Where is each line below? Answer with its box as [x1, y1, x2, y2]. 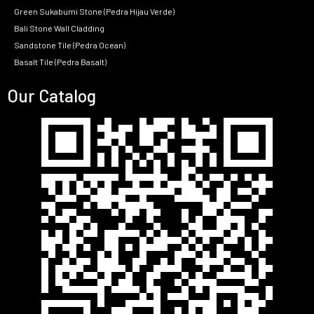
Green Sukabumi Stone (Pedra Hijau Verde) [14, 6, 175, 17]
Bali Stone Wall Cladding [14, 23, 104, 34]
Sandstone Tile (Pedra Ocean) [14, 40, 125, 50]
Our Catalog [7, 84, 100, 106]
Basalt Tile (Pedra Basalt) [14, 57, 107, 67]
